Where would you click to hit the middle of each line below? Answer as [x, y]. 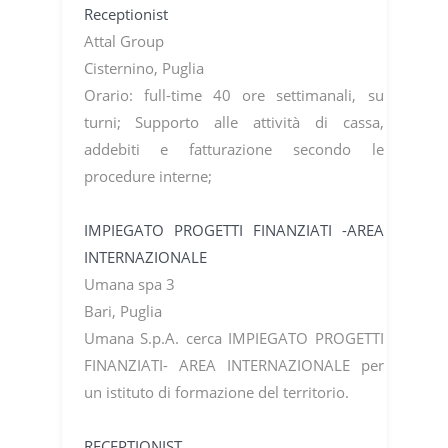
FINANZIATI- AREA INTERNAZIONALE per [233, 364]
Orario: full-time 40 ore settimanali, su [233, 94]
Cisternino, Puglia [143, 67]
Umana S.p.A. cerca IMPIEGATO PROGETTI [233, 337]
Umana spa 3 [131, 283]
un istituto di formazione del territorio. [216, 391]
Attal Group [123, 40]
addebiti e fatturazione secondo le [233, 148]
